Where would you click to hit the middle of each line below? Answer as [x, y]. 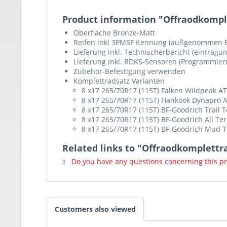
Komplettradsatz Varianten [119, 81]
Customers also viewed [95, 209]
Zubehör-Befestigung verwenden [129, 71]
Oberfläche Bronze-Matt [114, 33]
